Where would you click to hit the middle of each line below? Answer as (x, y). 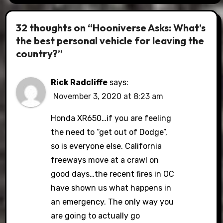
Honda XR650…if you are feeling (111, 118)
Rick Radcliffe (79, 83)
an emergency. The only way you (112, 202)
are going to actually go (96, 216)
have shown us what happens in (111, 188)
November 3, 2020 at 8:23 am (109, 97)
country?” (40, 53)
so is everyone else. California (107, 146)
